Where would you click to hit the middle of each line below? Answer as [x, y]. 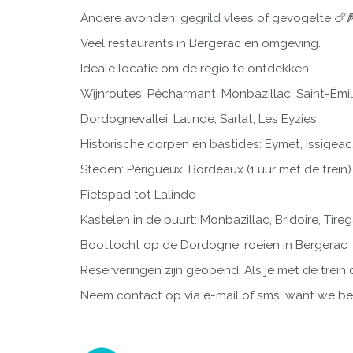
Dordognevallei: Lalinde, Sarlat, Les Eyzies [199, 119]
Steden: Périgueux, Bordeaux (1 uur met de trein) [216, 170]
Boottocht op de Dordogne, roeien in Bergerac [214, 245]
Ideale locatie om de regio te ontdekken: [196, 69]
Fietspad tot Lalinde [138, 195]
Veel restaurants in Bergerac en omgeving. [201, 44]
